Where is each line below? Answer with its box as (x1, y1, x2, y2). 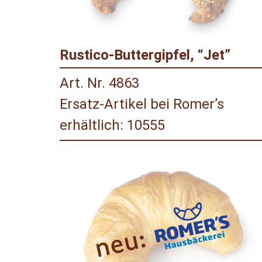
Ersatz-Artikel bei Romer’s (60, 96, 224, 113)
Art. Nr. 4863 (60, 75, 139, 92)
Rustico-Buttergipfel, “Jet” (60, 47, 230, 64)
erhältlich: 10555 (60, 117, 165, 134)
